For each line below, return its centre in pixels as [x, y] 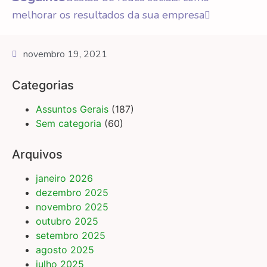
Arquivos [37, 155]
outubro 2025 [67, 221]
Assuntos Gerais [72, 109]
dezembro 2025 [72, 193]
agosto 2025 [65, 250]
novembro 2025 [72, 207]
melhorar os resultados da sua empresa [108, 15]
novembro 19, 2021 [65, 55]
